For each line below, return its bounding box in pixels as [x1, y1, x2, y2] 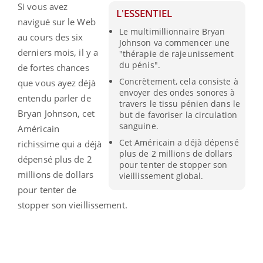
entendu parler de [18, 92, 91, 104]
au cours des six [18, 31, 83, 43]
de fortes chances [18, 61, 89, 73]
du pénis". [119, 59, 160, 70]
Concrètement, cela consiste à [119, 76, 238, 87]
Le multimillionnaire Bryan [119, 25, 225, 37]
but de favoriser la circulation [119, 109, 237, 121]
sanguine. [119, 120, 159, 132]
